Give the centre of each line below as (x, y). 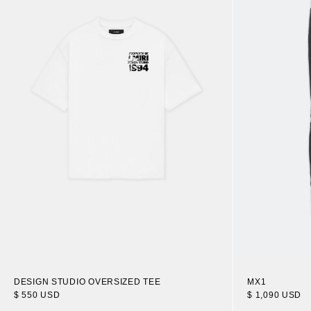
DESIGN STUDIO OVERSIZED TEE (87, 281)
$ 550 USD (37, 295)
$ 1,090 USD (275, 295)
